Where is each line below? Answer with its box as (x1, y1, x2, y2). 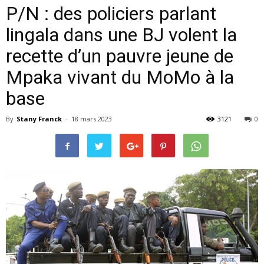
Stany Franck (16, 114, 62, 123)
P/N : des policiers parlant (6, 2, 216, 25)
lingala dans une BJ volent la (6, 24, 237, 46)
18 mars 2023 (71, 114, 112, 123)
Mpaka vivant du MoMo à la (6, 66, 234, 88)
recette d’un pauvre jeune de (6, 45, 233, 67)
